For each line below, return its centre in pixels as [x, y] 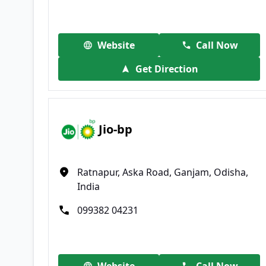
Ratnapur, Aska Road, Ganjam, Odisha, [163, 172]
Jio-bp [116, 129]
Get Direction [167, 69]
